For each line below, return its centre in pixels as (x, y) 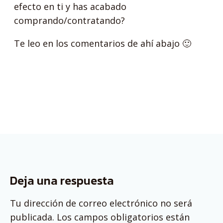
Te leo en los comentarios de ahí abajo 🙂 (103, 43)
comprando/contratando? (70, 20)
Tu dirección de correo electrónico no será (101, 203)
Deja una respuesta (62, 180)
